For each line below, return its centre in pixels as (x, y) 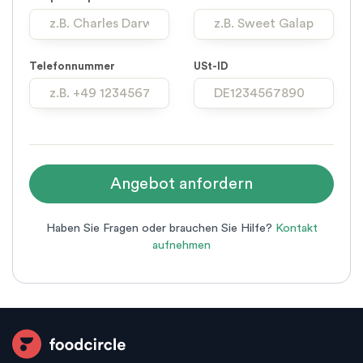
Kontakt (296, 228)
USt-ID (211, 66)
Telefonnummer (72, 66)
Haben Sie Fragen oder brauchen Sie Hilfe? (160, 228)
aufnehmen (181, 246)
